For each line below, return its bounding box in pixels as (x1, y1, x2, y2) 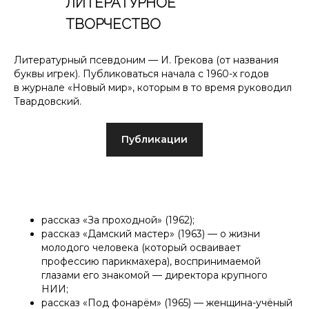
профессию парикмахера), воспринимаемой (41, 255, 261, 268)
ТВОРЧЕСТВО (66, 16, 161, 32)
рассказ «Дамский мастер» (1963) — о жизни (41, 228, 260, 241)
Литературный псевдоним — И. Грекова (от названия (14, 54, 279, 66)
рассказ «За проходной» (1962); (41, 214, 195, 227)
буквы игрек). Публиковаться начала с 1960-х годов (14, 68, 269, 80)
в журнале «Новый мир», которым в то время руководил (14, 81, 292, 94)
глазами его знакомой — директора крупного (41, 269, 268, 282)
